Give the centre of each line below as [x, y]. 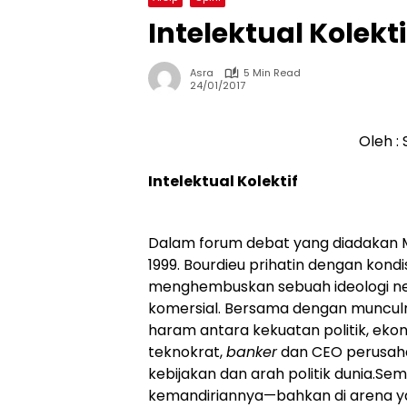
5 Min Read [272, 73]
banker [252, 352]
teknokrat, [187, 352]
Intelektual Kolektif [223, 182]
